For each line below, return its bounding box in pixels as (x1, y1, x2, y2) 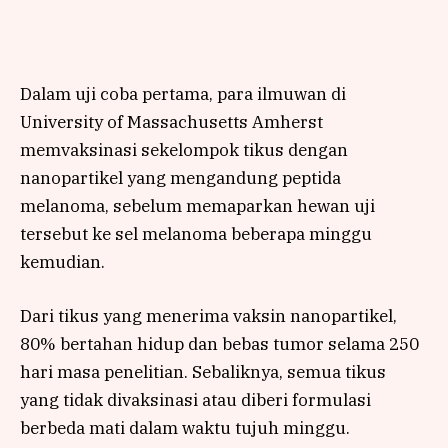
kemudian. (20, 250, 105, 273)
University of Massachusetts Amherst (20, 110, 323, 133)
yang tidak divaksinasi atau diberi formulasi (20, 388, 371, 411)
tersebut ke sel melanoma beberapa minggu (20, 222, 372, 245)
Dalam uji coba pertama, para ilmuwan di (20, 82, 346, 105)
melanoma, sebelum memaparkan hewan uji (20, 194, 375, 217)
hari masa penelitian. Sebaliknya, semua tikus (20, 360, 386, 383)
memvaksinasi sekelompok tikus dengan (20, 138, 348, 161)
